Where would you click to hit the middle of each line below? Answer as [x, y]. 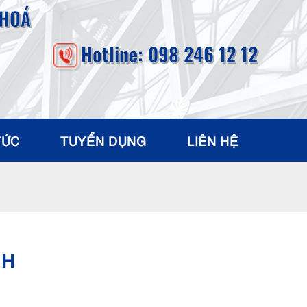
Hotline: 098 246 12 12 [169, 53]
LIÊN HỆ [213, 140]
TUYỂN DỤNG [103, 140]
